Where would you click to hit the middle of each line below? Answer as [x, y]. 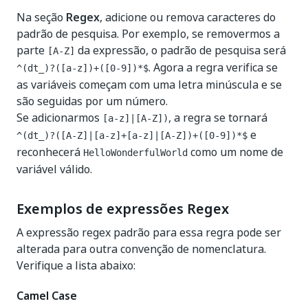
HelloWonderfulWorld [135, 153]
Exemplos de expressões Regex [123, 209]
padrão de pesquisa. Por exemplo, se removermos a [148, 34]
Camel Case [47, 296]
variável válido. [54, 169]
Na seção [41, 17]
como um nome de [235, 152]
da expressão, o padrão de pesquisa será [180, 50]
